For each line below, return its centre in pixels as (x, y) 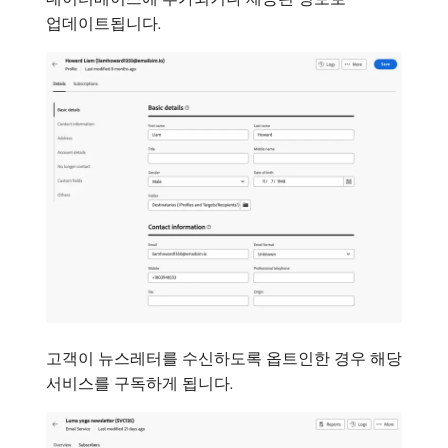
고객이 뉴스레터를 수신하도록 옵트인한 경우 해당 (224, 357)
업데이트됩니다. (103, 23)
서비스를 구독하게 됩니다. (139, 382)
